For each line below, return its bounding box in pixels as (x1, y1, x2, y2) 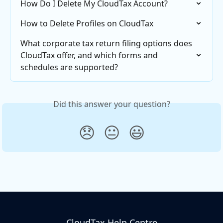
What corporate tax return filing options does (20, 38, 194, 49)
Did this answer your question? (53, 99, 170, 110)
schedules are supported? (20, 62, 118, 73)
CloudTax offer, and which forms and (20, 50, 160, 61)
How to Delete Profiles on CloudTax (20, 18, 153, 29)
